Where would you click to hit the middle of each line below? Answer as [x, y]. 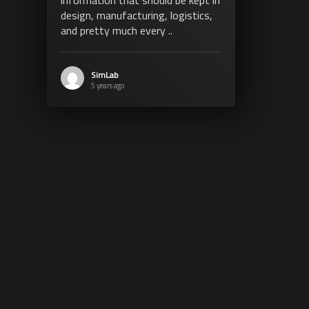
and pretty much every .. [116, 30]
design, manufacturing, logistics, [136, 15]
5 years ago [107, 85]
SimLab [104, 74]
